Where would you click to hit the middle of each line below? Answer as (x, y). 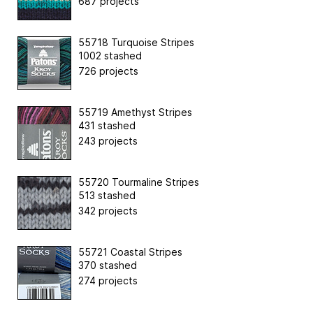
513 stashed (107, 195)
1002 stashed (110, 55)
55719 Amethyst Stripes (135, 112)
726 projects (108, 71)
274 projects (108, 280)
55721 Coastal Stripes (130, 252)
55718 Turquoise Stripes (136, 42)
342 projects (108, 210)
